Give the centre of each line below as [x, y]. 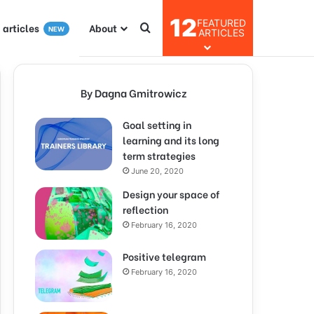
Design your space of [171, 194]
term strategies [159, 155]
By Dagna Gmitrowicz [133, 93]
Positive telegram [164, 256]
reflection [145, 209]
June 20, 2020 [157, 171]
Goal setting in [157, 124]
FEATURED [221, 23]
